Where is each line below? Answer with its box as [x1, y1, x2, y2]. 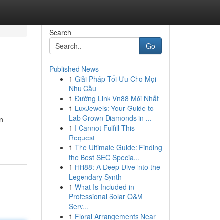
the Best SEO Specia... [68, 152, 139, 162]
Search [49, 27, 71, 37]
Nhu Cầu [68, 83, 96, 93]
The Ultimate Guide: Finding [74, 142, 162, 152]
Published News [49, 64, 99, 74]
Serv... [68, 201, 88, 211]
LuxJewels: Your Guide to [74, 103, 154, 113]
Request [68, 133, 95, 142]
